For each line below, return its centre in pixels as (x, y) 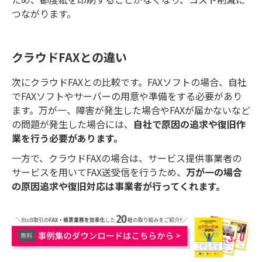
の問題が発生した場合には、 (73, 124)
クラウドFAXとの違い (69, 57)
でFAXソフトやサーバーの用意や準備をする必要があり (127, 96)
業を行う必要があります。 (67, 138)
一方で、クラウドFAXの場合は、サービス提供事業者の (127, 158)
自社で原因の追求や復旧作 (189, 124)
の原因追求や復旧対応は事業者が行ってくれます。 (118, 186)
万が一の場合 (214, 172)
